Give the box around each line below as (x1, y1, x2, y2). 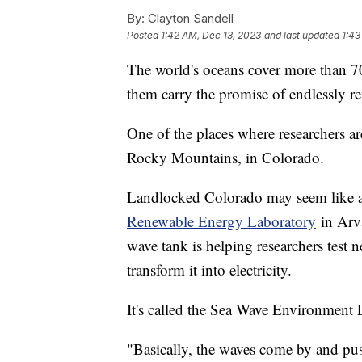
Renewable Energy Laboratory (127, 211, 316, 232)
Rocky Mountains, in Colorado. (127, 147, 324, 168)
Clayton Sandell (145, 11, 234, 27)
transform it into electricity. (127, 259, 292, 280)
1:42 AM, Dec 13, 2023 (161, 29, 261, 42)
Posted (127, 29, 161, 42)
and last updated (264, 29, 339, 42)
